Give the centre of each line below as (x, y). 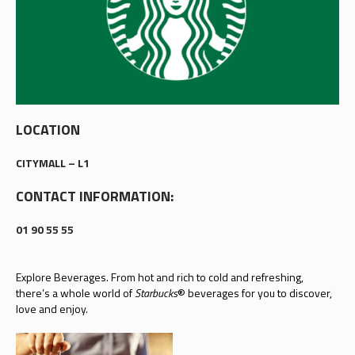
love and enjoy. (52, 308)
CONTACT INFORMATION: (94, 196)
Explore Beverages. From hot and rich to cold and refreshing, (159, 277)
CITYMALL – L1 (52, 162)
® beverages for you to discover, (254, 292)
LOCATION (48, 129)
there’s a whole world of (75, 292)
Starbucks (156, 292)
